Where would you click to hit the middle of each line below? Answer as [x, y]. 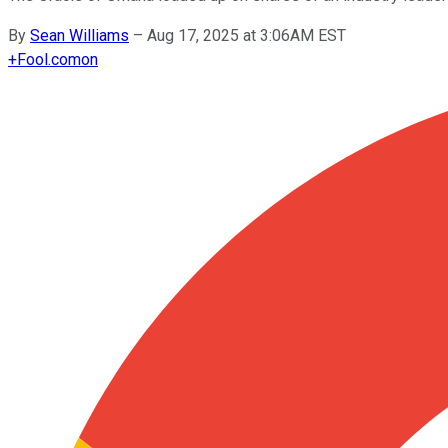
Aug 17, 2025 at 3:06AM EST [246, 35]
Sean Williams [79, 35]
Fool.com [49, 59]
